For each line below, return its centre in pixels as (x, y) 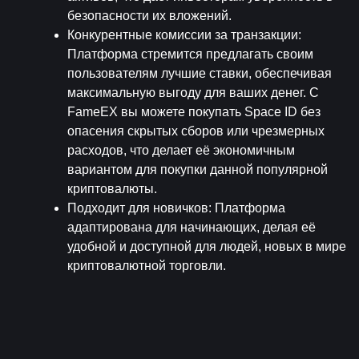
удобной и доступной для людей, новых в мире (207, 246)
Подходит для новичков (138, 208)
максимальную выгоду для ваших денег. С (193, 92)
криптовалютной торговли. (147, 265)
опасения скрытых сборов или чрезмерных (196, 131)
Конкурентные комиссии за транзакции (183, 34)
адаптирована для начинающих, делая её (192, 227)
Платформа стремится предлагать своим (190, 54)
